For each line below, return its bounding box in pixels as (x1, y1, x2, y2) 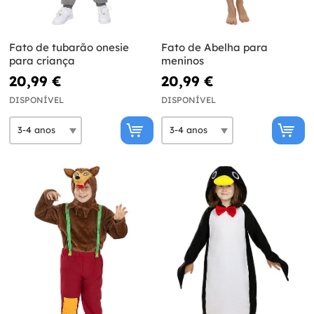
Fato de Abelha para (161, 40, 268, 54)
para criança (9, 53, 75, 67)
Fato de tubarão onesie (9, 40, 129, 54)
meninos (161, 53, 204, 67)
